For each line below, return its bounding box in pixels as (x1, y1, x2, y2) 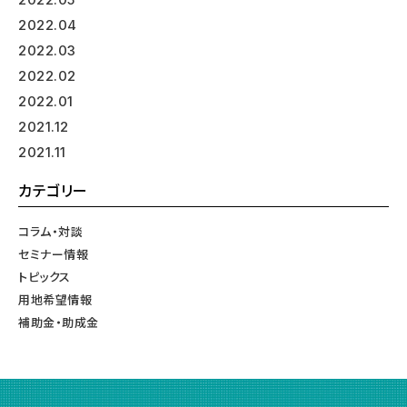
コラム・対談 (18, 222, 83, 240)
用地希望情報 (18, 290, 92, 308)
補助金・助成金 (18, 313, 99, 331)
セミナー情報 (18, 244, 88, 263)
